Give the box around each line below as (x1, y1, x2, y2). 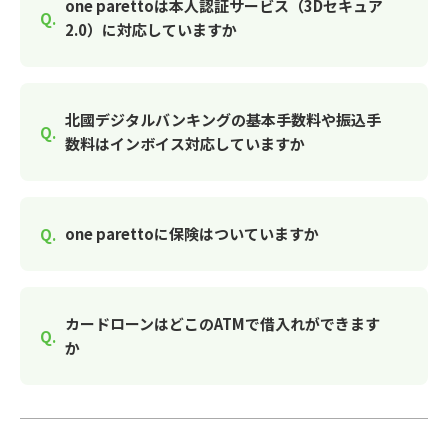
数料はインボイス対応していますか (65, 133, 305, 154)
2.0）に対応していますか (65, 19, 237, 40)
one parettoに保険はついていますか (65, 223, 319, 244)
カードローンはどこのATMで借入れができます (65, 313, 380, 334)
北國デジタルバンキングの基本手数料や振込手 (65, 109, 381, 130)
